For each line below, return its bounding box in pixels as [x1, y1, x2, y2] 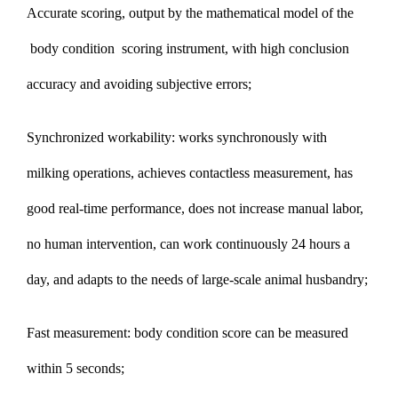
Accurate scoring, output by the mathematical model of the [27, 4, 354, 20]
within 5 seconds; [27, 360, 124, 376]
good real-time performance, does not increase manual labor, [27, 200, 363, 216]
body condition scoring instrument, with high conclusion [27, 40, 349, 56]
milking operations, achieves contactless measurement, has [27, 164, 353, 180]
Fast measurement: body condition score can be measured [27, 324, 348, 340]
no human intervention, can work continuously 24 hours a [27, 235, 350, 251]
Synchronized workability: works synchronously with [27, 129, 327, 145]
